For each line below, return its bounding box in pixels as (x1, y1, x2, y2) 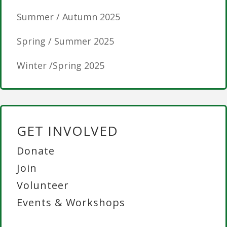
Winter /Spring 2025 (17, 59, 104, 72)
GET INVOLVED (17, 122, 118, 140)
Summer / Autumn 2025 (17, 11, 120, 23)
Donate (17, 144, 55, 158)
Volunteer (17, 178, 69, 193)
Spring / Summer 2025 (17, 35, 114, 48)
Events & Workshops (17, 196, 125, 210)
